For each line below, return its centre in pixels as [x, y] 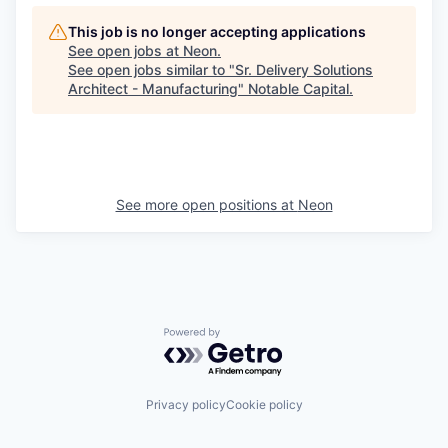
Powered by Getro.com [251, 337]
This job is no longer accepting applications [217, 31]
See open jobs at [125, 50]
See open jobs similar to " [151, 69]
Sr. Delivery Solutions [304, 69]
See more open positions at [206, 204]
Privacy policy [185, 404]
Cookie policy [264, 404]
